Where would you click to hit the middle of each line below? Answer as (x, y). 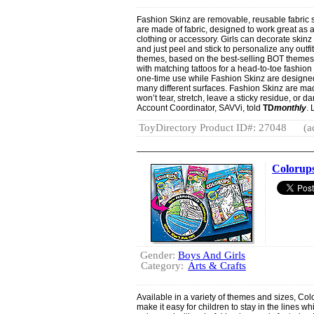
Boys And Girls (212, 255)
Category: (162, 266)
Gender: (159, 255)
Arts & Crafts (217, 266)
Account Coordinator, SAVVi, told (200, 108)
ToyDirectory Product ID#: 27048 (213, 128)
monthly (290, 108)
